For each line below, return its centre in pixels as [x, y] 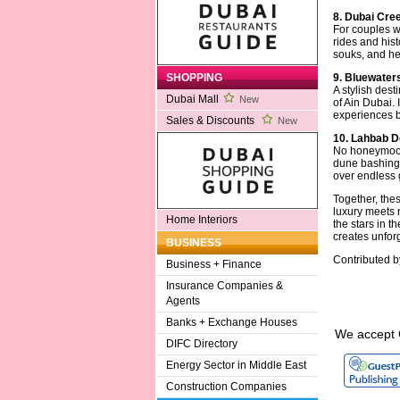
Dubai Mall [192, 100]
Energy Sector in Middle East [236, 366]
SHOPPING [194, 78]
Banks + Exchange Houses [231, 323]
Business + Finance [213, 265]
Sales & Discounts [211, 121]
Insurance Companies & [224, 286]
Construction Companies [226, 387]
